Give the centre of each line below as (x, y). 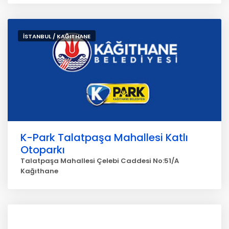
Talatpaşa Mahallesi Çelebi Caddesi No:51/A (100, 161)
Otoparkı (43, 150)
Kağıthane (39, 171)
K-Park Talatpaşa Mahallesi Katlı (104, 138)
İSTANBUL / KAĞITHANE (57, 36)
